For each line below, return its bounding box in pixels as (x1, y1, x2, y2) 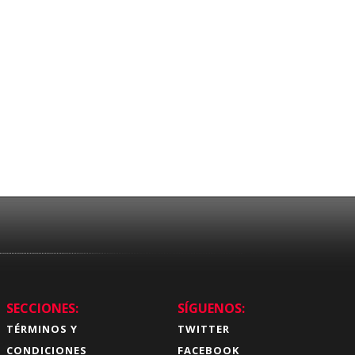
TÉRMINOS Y (6, 321, 78, 336)
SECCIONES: (6, 299, 78, 317)
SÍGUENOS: (177, 299, 246, 317)
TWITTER (177, 321, 231, 336)
